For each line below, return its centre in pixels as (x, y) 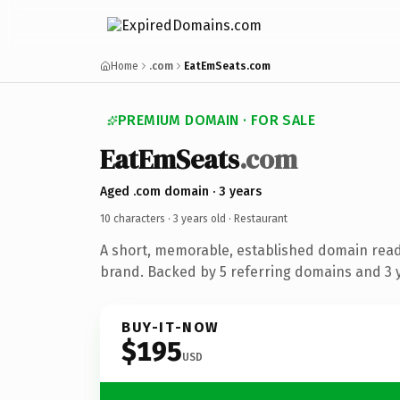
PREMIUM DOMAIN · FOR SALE (217, 120)
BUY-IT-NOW (171, 327)
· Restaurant (257, 218)
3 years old (200, 218)
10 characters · (137, 218)
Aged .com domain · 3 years (181, 191)
